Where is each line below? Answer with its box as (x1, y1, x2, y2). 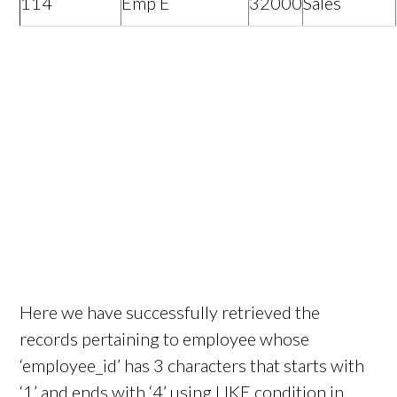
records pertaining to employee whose (19, 328, 310, 350)
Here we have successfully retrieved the (19, 301, 321, 323)
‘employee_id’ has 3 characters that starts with (19, 354, 365, 377)
